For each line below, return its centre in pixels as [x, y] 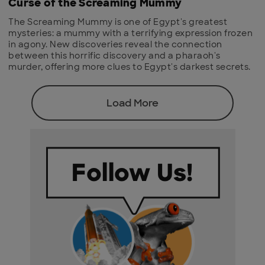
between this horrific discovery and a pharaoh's [114, 56]
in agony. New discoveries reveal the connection [115, 45]
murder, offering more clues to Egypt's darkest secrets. [130, 67]
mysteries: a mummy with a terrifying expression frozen [130, 33]
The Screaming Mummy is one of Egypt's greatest [118, 22]
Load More [132, 103]
